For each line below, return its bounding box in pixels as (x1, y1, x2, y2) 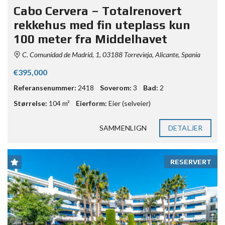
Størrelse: (14, 98, 47, 107)
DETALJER (168, 123, 202, 132)
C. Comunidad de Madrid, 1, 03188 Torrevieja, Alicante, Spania (21, 50, 200, 59)
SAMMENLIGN (99, 123, 147, 132)
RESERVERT (170, 157, 211, 166)
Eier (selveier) (108, 98, 151, 107)
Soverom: (100, 83, 132, 92)
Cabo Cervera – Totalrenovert (14, 4, 182, 18)
